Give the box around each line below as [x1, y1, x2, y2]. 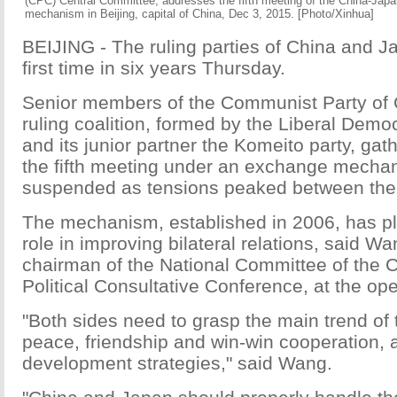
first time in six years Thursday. [22, 58, 285, 78]
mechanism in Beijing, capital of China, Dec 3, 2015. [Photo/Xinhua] [25, 7, 374, 20]
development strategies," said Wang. [22, 353, 332, 373]
